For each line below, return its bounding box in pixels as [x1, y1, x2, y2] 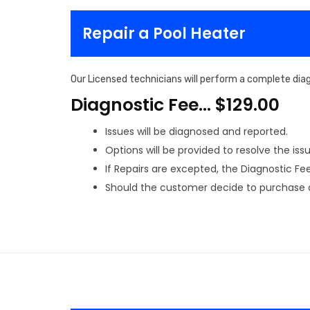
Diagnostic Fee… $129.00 [71, 93, 280, 117]
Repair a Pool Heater [82, 22, 246, 44]
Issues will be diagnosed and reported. [105, 125, 288, 138]
